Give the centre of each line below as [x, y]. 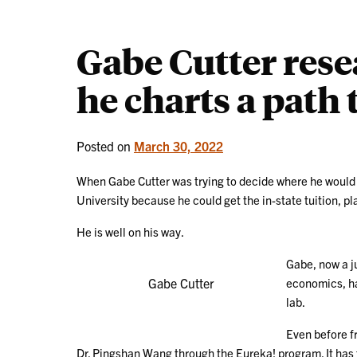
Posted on [105, 145]
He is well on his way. [130, 231]
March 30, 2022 [178, 145]
